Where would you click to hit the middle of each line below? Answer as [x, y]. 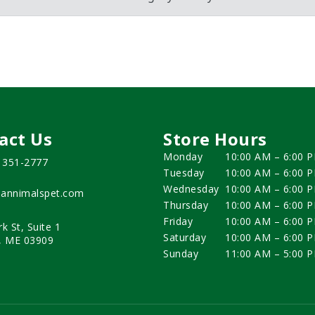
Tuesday [184, 173]
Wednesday [191, 189]
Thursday [186, 205]
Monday [183, 157]
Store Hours [215, 139]
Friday [178, 221]
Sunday [181, 254]
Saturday [185, 238]
